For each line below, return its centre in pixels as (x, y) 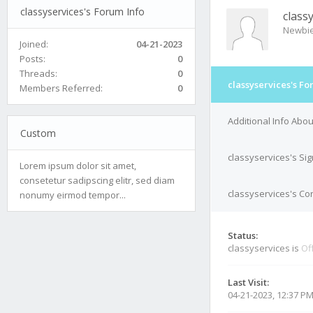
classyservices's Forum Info (82, 11)
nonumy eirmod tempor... (73, 195)
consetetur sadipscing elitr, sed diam (97, 180)
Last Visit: (248, 282)
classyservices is (264, 248)
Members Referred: (61, 88)
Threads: (38, 73)
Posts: (32, 58)
